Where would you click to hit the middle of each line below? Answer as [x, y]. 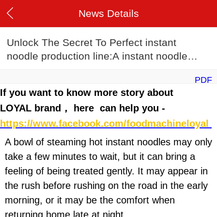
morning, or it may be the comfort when [90, 200]
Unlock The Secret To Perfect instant [92, 43]
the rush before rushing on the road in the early [106, 186]
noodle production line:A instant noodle [97, 56]
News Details [108, 13]
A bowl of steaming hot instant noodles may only [108, 142]
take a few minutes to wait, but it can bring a [100, 157]
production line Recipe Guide [74, 70]
